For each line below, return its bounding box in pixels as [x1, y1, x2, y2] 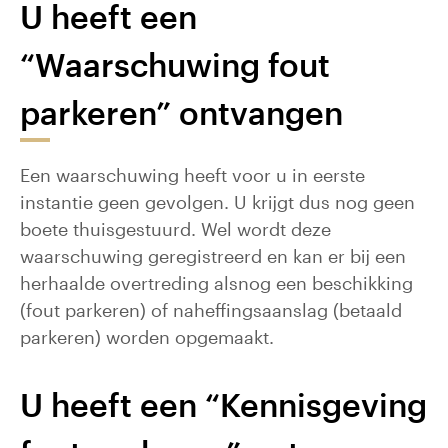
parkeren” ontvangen [20, 94, 343, 131]
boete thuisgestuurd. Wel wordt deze [20, 218, 331, 240]
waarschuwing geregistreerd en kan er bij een [20, 245, 406, 267]
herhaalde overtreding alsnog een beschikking [20, 272, 413, 294]
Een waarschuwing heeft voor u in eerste [20, 164, 365, 186]
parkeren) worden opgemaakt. [20, 326, 274, 348]
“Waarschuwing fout [20, 46, 330, 83]
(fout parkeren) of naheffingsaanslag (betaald [20, 299, 402, 321]
